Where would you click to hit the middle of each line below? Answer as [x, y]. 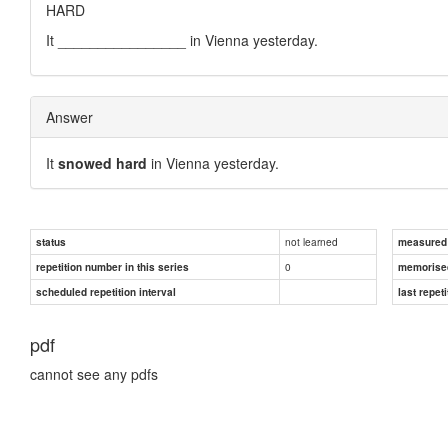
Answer [69, 116]
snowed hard [102, 162]
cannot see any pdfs [94, 373]
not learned [311, 241]
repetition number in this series [112, 266]
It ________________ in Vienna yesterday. [182, 39]
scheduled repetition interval [106, 291]
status [51, 241]
